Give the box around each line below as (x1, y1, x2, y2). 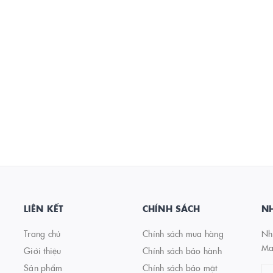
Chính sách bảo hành (143, 244, 222, 257)
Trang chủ (24, 227, 61, 240)
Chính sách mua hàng (143, 227, 224, 240)
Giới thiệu (24, 244, 62, 257)
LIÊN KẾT (24, 202, 63, 215)
